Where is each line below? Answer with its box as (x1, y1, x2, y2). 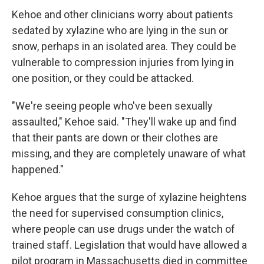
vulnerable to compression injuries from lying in (12, 55, 234, 68)
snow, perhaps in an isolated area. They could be (12, 39, 236, 52)
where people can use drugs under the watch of (12, 222, 235, 235)
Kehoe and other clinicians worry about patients (12, 8, 233, 21)
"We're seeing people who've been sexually (12, 99, 213, 112)
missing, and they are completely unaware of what (12, 147, 246, 160)
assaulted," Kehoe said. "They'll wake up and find (12, 115, 236, 128)
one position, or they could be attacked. (12, 71, 194, 84)
